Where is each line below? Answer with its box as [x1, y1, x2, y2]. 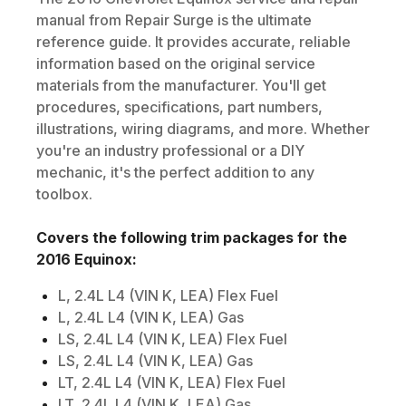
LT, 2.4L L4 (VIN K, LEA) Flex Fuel [58, 372, 285, 391]
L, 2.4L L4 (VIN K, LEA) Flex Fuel [58, 285, 278, 304]
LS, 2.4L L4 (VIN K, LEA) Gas [58, 351, 253, 370]
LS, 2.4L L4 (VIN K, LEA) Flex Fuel [58, 329, 287, 348]
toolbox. [36, 184, 92, 203]
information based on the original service [36, 53, 315, 72]
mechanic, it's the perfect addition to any [36, 162, 314, 181]
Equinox [74, 249, 132, 268]
